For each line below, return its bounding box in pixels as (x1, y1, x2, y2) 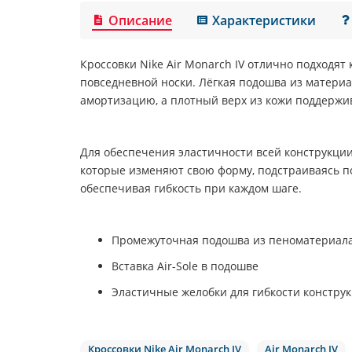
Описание (108, 11, 173, 29)
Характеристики (212, 11, 317, 29)
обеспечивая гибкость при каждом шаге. (80, 180, 302, 196)
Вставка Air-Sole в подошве (112, 258, 258, 273)
